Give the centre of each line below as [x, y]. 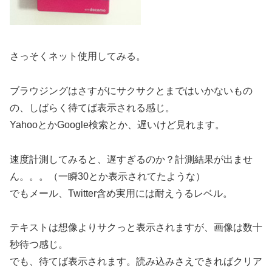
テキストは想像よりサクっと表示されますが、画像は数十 [136, 228]
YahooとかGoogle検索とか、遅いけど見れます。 [117, 124]
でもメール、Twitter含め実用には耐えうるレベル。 [121, 193]
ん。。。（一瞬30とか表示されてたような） [107, 176]
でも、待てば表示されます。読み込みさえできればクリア [136, 262]
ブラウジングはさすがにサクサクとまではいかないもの [131, 90]
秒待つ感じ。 [39, 245]
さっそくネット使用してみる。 [78, 56]
